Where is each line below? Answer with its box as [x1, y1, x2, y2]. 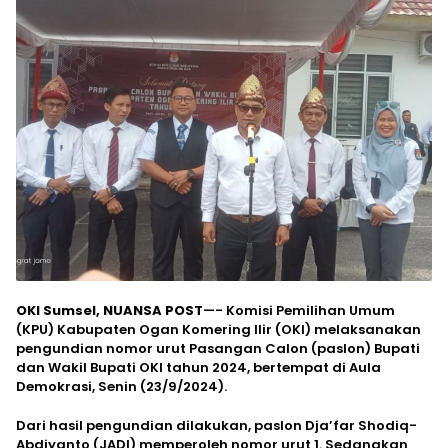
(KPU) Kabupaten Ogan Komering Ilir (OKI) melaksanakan [16, 320, 421, 340]
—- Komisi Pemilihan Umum [203, 301, 395, 321]
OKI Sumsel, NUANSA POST [16, 301, 203, 321]
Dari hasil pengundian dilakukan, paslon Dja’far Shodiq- [16, 416, 417, 436]
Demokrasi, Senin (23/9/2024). [16, 377, 227, 397]
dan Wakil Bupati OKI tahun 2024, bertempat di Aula [16, 358, 381, 378]
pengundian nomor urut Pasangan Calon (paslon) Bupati [16, 339, 420, 359]
